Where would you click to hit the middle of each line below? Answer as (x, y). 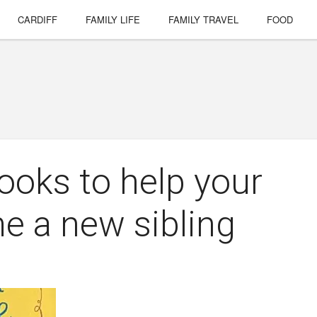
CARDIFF (38, 19)
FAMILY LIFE (113, 19)
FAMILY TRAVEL (204, 19)
